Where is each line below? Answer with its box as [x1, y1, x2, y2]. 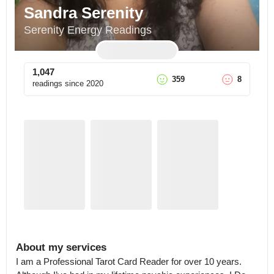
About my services [16, 242, 106, 253]
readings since [32, 79, 84, 88]
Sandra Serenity [24, 4, 143, 22]
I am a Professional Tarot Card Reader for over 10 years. [16, 256, 242, 267]
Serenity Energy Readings [24, 24, 152, 36]
